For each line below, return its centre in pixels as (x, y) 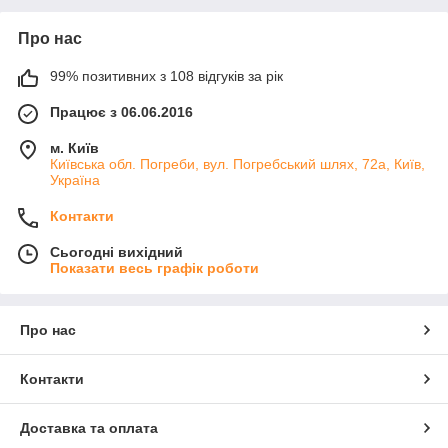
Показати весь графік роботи (154, 268)
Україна (75, 180)
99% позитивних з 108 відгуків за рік (166, 76)
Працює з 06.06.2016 (121, 112)
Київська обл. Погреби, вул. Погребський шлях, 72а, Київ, (237, 164)
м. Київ (74, 148)
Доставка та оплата (89, 428)
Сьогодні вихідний (116, 252)
